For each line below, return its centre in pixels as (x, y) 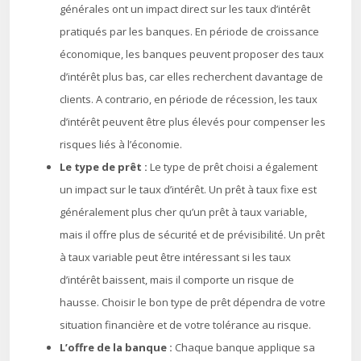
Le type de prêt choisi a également (234, 167)
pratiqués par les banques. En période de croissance (189, 31)
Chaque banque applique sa (245, 347)
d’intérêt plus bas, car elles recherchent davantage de (191, 77)
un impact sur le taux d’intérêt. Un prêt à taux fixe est (188, 189)
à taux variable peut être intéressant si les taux (175, 257)
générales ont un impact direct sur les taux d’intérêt (185, 9)
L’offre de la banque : (117, 347)
